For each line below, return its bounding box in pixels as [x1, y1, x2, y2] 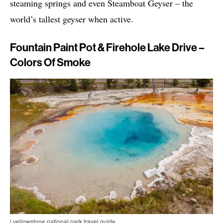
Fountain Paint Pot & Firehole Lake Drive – [10, 42, 205, 54]
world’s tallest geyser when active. [10, 13, 133, 25]
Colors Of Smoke [10, 57, 91, 69]
